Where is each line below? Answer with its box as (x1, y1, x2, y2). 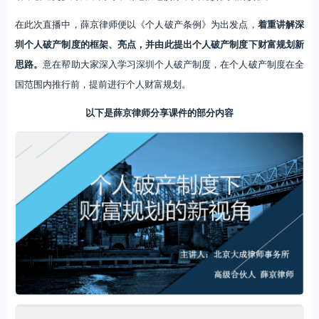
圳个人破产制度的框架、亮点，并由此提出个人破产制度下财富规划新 (14, 36, 305, 51)
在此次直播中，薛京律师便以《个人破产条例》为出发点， (14, 16, 258, 31)
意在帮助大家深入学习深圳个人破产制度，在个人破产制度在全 (43, 56, 305, 70)
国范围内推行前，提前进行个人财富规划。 (14, 76, 191, 90)
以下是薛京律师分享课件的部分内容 (85, 105, 234, 119)
